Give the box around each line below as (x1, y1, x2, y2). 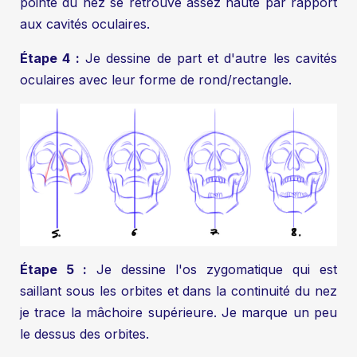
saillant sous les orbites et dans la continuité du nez (20, 282, 337, 299)
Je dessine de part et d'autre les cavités (79, 50, 338, 67)
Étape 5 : (20, 261, 87, 277)
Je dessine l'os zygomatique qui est (87, 261, 337, 277)
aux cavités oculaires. (20, 16, 150, 33)
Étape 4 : (20, 50, 80, 67)
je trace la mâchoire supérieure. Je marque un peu (20, 304, 337, 320)
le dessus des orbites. (20, 325, 149, 342)
